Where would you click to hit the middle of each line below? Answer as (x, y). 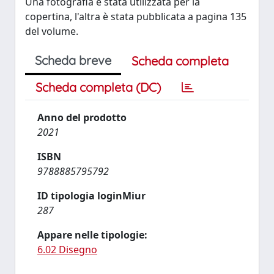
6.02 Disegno (67, 249)
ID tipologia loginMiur (91, 195)
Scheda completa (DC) (98, 87)
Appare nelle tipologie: (92, 235)
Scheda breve (73, 60)
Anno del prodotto (82, 117)
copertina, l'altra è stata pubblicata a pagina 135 (136, 16)
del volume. (52, 31)
